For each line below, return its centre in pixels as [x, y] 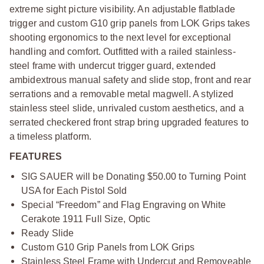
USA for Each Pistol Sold [74, 190]
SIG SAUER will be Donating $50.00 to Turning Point [134, 176]
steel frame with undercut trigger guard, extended [113, 65]
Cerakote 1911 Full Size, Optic [86, 219]
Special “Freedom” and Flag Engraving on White [124, 204]
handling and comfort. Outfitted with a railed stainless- [123, 51]
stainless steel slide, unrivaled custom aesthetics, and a [127, 108]
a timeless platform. [50, 136]
